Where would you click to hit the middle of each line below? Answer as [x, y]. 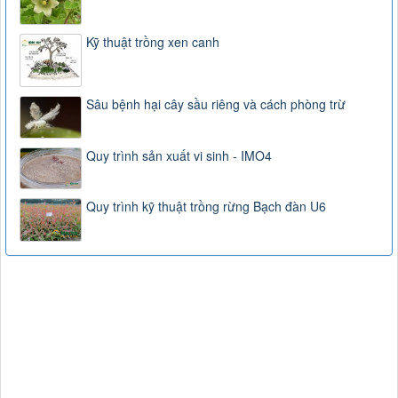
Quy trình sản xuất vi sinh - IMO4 [179, 155]
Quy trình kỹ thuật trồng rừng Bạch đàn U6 [206, 207]
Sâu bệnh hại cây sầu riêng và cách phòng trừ [216, 104]
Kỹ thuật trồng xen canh [153, 42]
